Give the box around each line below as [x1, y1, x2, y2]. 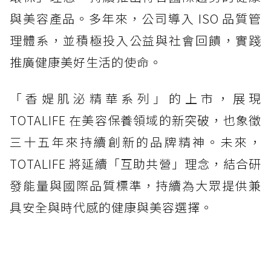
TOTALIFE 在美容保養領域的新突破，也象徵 [10, 111, 261, 129]
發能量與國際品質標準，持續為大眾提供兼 [10, 176, 261, 194]
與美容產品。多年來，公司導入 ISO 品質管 [10, 9, 261, 27]
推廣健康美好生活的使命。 [10, 53, 162, 71]
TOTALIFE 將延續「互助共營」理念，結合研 [10, 154, 261, 172]
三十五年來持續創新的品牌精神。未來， [10, 132, 261, 151]
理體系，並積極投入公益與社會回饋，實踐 [10, 31, 261, 49]
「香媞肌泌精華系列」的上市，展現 [10, 89, 261, 107]
